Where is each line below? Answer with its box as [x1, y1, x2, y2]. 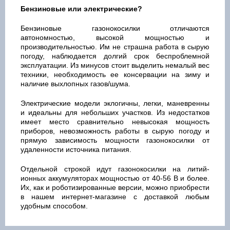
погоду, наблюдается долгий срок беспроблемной [21, 51, 209, 60]
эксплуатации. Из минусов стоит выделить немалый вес [21, 61, 209, 69]
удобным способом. [21, 201, 88, 210]
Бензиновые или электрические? [21, 4, 142, 13]
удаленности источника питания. [21, 145, 131, 154]
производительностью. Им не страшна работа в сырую [21, 42, 209, 51]
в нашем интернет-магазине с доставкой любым [21, 192, 209, 201]
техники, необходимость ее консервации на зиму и [21, 70, 209, 79]
